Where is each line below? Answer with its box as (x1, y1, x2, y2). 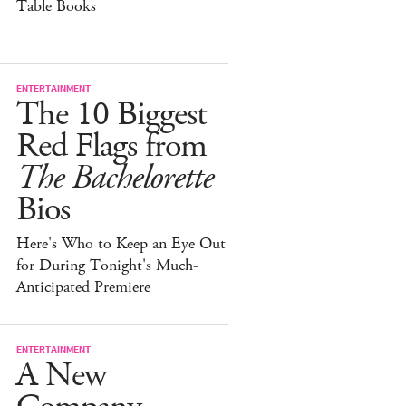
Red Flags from (16, 124, 207, 169)
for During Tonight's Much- (16, 255, 198, 277)
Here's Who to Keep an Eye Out (16, 233, 226, 256)
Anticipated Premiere (16, 276, 150, 299)
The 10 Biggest (16, 92, 207, 138)
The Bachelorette (16, 156, 213, 201)
